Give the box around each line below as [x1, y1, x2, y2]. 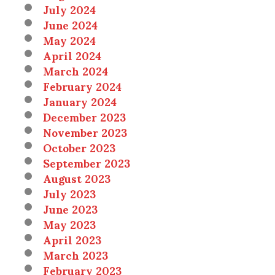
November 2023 [43, 115, 127, 149]
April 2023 [43, 223, 101, 256]
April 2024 [43, 39, 101, 72]
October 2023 [43, 131, 115, 164]
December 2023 [43, 100, 126, 133]
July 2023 [43, 177, 96, 210]
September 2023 [43, 146, 130, 179]
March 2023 [43, 238, 108, 271]
